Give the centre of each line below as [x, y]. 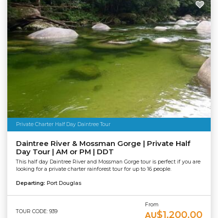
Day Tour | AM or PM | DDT [65, 152]
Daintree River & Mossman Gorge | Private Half [103, 144]
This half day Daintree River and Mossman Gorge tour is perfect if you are [108, 162]
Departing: [31, 183]
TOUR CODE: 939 [36, 211]
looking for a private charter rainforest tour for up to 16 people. [93, 169]
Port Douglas [64, 183]
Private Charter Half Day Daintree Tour [63, 124]
